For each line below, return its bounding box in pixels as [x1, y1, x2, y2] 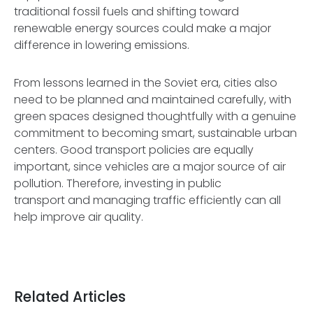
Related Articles [14, 287, 126, 307]
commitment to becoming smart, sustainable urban [14, 125, 297, 141]
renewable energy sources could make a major [14, 20, 271, 36]
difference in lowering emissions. [14, 37, 192, 53]
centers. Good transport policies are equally [14, 142, 254, 158]
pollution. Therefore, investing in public [14, 175, 221, 191]
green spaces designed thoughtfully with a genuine [14, 108, 296, 124]
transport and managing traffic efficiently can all [14, 192, 281, 208]
